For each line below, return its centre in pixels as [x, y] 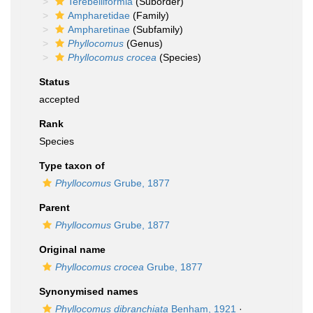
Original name [72, 249]
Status [54, 82]
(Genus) [143, 43]
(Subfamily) [156, 29]
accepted [59, 99]
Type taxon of [72, 166]
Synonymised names [89, 291]
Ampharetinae [99, 29]
